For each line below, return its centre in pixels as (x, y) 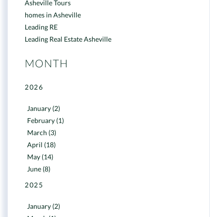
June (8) (39, 169)
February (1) (46, 120)
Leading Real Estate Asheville (68, 39)
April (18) (41, 145)
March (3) (42, 132)
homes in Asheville (53, 15)
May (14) (40, 157)
